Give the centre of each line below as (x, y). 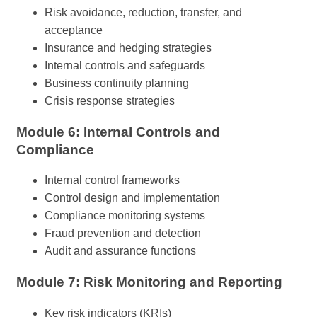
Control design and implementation (132, 198)
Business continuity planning (117, 83)
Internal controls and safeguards (125, 65)
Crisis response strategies (110, 100)
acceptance (74, 30)
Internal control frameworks (112, 180)
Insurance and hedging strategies (128, 47)
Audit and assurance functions (120, 251)
